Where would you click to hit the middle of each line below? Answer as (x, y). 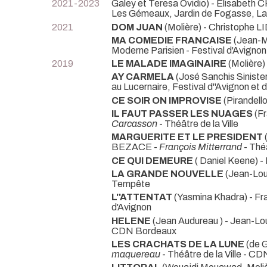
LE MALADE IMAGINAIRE (169, 64)
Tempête (131, 184)
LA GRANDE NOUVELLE (167, 174)
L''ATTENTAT (142, 197)
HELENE (131, 221)
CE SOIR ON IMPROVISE (167, 100)
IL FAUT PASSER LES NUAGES (183, 114)
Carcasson (134, 124)
